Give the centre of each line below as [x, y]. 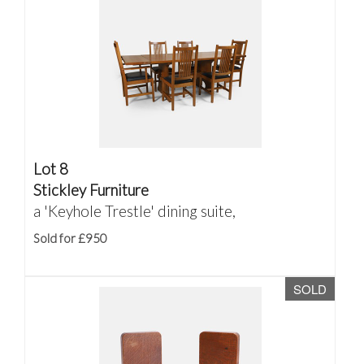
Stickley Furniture [91, 190]
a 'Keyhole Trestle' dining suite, [134, 211]
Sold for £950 [70, 238]
